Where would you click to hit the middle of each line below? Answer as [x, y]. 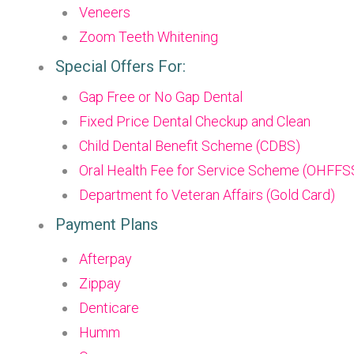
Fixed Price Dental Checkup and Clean [195, 121]
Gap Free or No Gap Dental [161, 97]
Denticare [109, 308]
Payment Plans [107, 224]
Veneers [105, 12]
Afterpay [105, 259]
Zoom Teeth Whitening [149, 37]
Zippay [100, 283]
